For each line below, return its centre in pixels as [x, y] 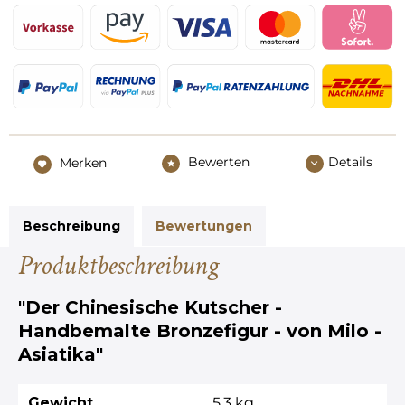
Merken [83, 163]
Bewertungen [204, 226]
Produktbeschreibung [118, 266]
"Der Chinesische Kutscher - [150, 307]
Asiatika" [61, 354]
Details [350, 162]
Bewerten [217, 162]
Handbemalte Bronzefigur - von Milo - [200, 330]
